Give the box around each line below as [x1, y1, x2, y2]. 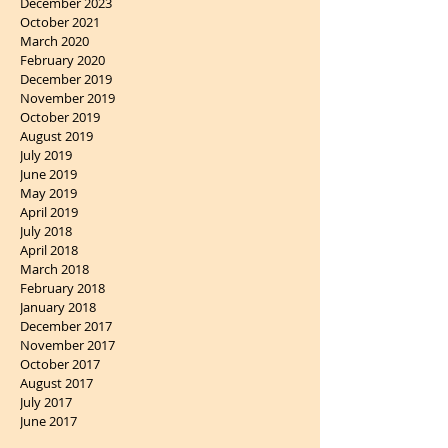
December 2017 [20, 316, 112, 335]
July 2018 [20, 221, 72, 240]
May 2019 [20, 183, 77, 202]
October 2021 [20, 12, 100, 31]
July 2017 [20, 392, 72, 411]
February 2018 [20, 278, 105, 297]
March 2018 [20, 259, 89, 278]
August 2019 [20, 126, 93, 145]
